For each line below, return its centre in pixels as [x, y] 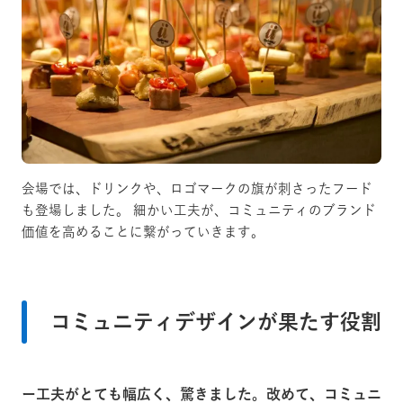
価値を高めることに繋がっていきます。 [143, 232]
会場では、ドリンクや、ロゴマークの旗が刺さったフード [197, 189]
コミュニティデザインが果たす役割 [216, 322]
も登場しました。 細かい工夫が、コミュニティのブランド [199, 210]
